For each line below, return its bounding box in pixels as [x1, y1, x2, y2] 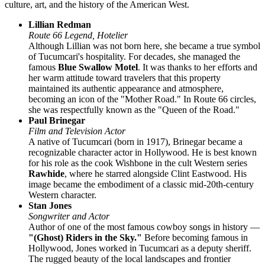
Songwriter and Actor [28, 211, 109, 221]
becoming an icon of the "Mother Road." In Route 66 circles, [28, 93, 256, 104]
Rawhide [28, 168, 64, 179]
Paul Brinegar [28, 115, 85, 125]
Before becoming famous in [142, 232, 248, 243]
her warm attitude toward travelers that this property [28, 72, 221, 83]
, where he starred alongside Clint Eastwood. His [64, 168, 247, 179]
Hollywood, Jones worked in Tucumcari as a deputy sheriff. [28, 243, 251, 253]
